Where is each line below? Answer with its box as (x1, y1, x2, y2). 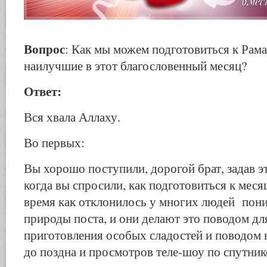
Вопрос (24, 39, 65, 58)
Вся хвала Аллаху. (24, 108, 120, 125)
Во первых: (24, 134, 85, 151)
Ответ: (24, 82, 61, 100)
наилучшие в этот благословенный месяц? (24, 57, 247, 74)
